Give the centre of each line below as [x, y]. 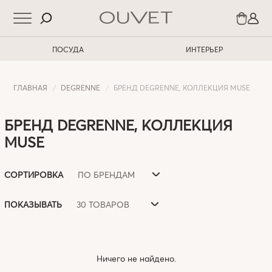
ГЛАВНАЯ [31, 87]
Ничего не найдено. [136, 258]
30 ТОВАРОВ [103, 204]
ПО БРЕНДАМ [107, 174]
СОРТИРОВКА [34, 175]
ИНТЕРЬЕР [204, 49]
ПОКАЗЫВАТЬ [33, 204]
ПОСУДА [68, 49]
